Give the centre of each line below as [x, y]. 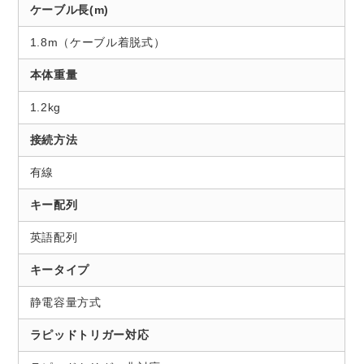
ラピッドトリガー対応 [89, 335]
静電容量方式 [65, 303]
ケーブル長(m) [69, 10]
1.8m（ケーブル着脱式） [97, 43]
